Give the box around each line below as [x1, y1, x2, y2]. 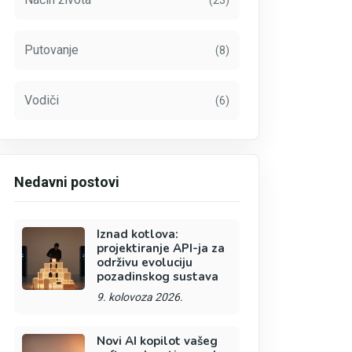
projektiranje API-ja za [96, 240, 225, 256]
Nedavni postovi [13, 174, 119, 190]
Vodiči [24, 93, 59, 108]
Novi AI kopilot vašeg [96, 333, 218, 349]
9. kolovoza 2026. [96, 291, 183, 303]
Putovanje [24, 42, 79, 57]
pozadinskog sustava [96, 269, 218, 284]
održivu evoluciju [96, 255, 192, 270]
